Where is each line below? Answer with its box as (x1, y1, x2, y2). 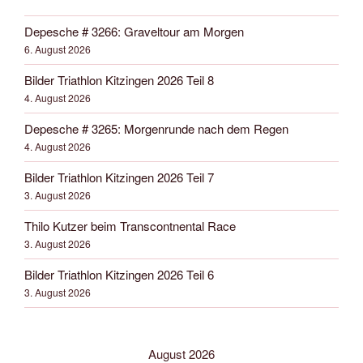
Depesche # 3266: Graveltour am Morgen (24, 23, 244, 41)
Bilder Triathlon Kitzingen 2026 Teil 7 (24, 169, 214, 186)
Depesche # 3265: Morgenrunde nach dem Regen (24, 120, 288, 138)
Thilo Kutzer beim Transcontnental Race (24, 217, 236, 235)
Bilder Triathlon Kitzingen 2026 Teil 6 (24, 266, 214, 284)
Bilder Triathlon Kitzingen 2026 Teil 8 (24, 71, 214, 89)
